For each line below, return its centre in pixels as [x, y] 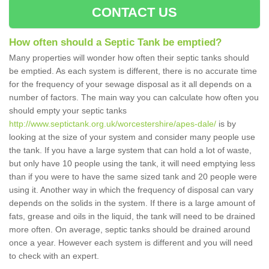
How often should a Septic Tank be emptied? [115, 43]
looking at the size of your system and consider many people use [132, 137]
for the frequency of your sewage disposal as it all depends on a [130, 84]
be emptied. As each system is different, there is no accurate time [133, 71]
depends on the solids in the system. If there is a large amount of [132, 203]
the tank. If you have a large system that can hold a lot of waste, [130, 150]
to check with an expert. [54, 256]
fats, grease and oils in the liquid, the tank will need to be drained [132, 216]
